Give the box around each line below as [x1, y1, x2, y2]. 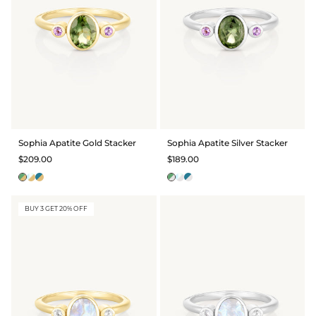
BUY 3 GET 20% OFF [25, 205, 87, 213]
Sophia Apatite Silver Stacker [166, 137, 288, 148]
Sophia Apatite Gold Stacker [18, 137, 136, 148]
